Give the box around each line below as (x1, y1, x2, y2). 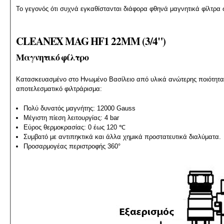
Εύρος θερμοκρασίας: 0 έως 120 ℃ (23, 123, 126, 131)
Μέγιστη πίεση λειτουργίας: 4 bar (23, 114, 119, 122)
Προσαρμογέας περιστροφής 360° (23, 142, 121, 150)
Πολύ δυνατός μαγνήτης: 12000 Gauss (23, 104, 136, 112)
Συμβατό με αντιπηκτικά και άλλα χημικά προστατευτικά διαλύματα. (23, 133, 221, 141)
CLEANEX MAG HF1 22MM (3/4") (15, 33, 166, 49)
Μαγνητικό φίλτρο (15, 50, 88, 64)
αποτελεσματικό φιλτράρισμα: (15, 85, 102, 93)
